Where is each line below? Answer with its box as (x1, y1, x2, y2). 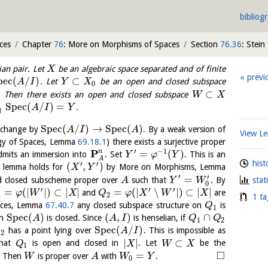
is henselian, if (131, 213, 188, 223)
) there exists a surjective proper (106, 136, 226, 147)
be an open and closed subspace (96, 77, 226, 86)
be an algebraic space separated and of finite (55, 64, 226, 74)
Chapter (22, 39, 54, 49)
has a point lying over (5, 226, 95, 236)
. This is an (184, 150, 226, 160)
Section (191, 39, 220, 49)
